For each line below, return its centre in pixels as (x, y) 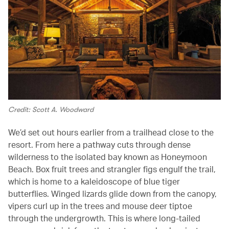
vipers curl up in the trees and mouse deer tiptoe (100, 205)
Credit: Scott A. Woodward (51, 109)
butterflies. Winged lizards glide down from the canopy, (112, 193)
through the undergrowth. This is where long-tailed (104, 218)
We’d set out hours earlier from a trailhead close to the (111, 132)
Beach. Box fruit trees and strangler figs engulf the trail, (112, 169)
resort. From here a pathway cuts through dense (99, 144)
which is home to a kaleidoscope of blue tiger (94, 181)
